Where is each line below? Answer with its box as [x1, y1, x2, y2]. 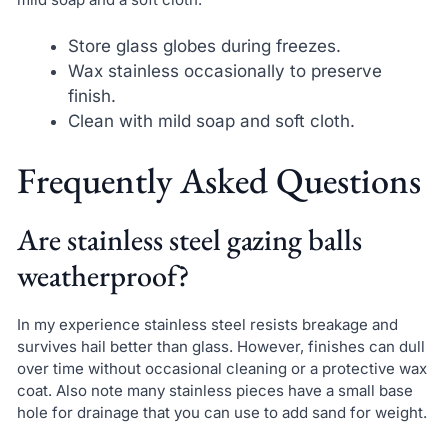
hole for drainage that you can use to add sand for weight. [16, 403, 427, 423]
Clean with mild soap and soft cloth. [67, 110, 355, 131]
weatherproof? [16, 256, 190, 296]
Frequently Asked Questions [16, 157, 421, 205]
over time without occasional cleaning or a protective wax [16, 359, 427, 379]
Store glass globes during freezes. [67, 35, 341, 56]
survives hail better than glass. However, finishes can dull [16, 337, 425, 357]
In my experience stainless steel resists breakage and [16, 315, 398, 335]
